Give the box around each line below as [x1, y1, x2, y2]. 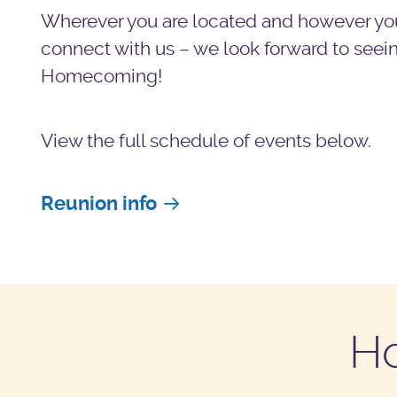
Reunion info [40, 191, 157, 215]
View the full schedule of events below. [40, 129, 371, 152]
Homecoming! [40, 64, 162, 87]
